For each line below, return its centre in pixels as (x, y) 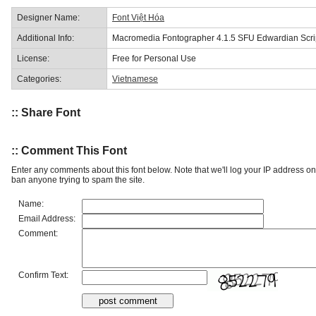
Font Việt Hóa (138, 17)
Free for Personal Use (154, 58)
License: (33, 58)
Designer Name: (48, 17)
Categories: (39, 79)
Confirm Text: (43, 275)
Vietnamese (135, 79)
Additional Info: (45, 38)
